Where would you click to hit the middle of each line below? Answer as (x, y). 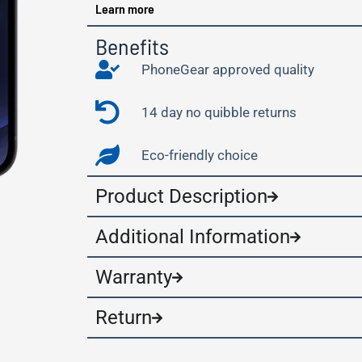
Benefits (132, 46)
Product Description (181, 196)
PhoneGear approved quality (228, 69)
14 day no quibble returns (219, 112)
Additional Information (192, 237)
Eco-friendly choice (200, 155)
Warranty (133, 277)
